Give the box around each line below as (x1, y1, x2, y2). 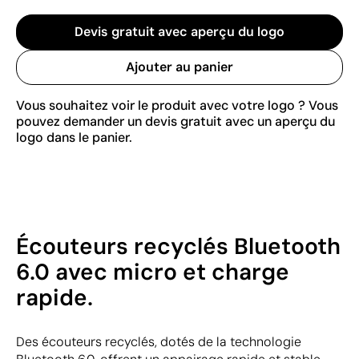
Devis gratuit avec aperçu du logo (75, 22, 284, 40)
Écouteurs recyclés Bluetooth (16, 231, 341, 261)
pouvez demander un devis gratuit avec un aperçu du (16, 112, 335, 130)
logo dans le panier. (16, 128, 132, 146)
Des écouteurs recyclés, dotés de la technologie (16, 333, 301, 350)
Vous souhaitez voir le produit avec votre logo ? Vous (16, 96, 338, 114)
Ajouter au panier (126, 58, 233, 75)
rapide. (16, 282, 93, 313)
